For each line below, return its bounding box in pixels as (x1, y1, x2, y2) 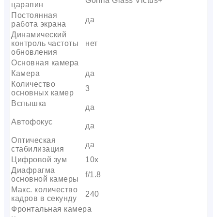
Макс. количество (11, 185, 77, 194)
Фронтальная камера (11, 204, 92, 213)
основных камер (11, 88, 74, 97)
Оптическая (11, 136, 56, 144)
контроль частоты (11, 39, 78, 47)
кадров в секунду (11, 194, 77, 202)
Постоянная (11, 11, 57, 19)
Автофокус (11, 117, 53, 126)
